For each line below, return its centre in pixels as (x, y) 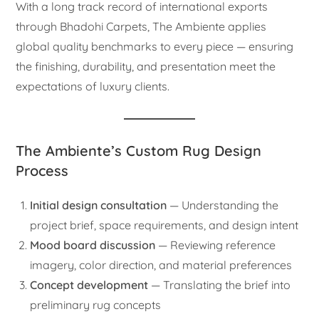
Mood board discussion (93, 245)
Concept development (89, 284)
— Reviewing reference (216, 245)
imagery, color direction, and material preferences (161, 265)
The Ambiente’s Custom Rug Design (139, 150)
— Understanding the (223, 205)
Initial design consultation (99, 205)
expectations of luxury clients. (93, 86)
